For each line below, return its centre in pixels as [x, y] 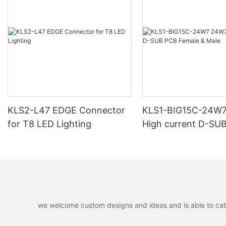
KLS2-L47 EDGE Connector [66, 110]
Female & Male [173, 138]
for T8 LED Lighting [49, 124]
